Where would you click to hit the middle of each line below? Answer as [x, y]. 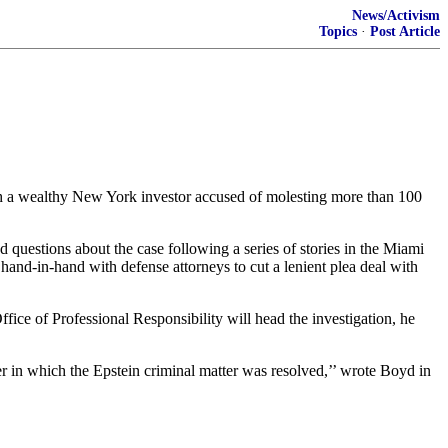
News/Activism [396, 15]
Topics [338, 31]
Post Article [405, 31]
